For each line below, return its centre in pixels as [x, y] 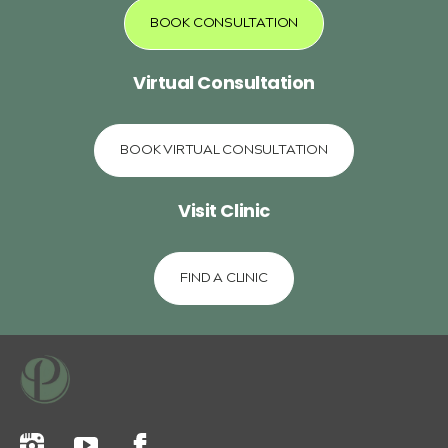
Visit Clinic [224, 210]
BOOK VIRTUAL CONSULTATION [224, 151]
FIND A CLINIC [224, 278]
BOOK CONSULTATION [224, 23]
